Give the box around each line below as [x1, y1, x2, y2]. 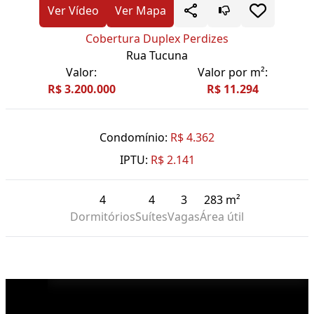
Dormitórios [70, 209, 135, 225]
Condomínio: [100, 130, 168, 146]
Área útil [200, 209, 244, 225]
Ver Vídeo [47, 3, 99, 19]
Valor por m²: [198, 64, 268, 81]
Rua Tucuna [126, 48, 188, 64]
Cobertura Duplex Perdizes [86, 31, 228, 47]
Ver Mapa [114, 3, 166, 19]
